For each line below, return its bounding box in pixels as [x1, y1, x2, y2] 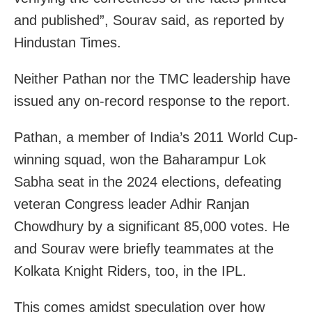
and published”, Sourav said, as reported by [14, 13, 284, 29]
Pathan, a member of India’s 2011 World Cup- [14, 130, 298, 146]
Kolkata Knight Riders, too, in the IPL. [14, 263, 247, 279]
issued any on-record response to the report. [14, 93, 290, 109]
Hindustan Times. [14, 35, 121, 51]
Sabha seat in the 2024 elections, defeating [14, 174, 281, 190]
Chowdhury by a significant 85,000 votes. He [14, 219, 290, 235]
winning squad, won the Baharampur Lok [14, 152, 266, 168]
